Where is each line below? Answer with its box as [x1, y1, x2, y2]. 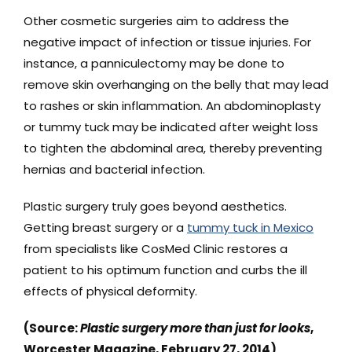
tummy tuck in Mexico [186, 218, 313, 236]
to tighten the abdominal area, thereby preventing [23, 139, 322, 156]
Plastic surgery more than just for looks [79, 319, 310, 336]
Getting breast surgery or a [23, 218, 187, 236]
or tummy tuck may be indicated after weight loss [23, 118, 318, 135]
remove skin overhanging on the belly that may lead [23, 75, 328, 93]
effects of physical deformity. [23, 282, 197, 299]
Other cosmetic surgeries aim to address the [23, 12, 289, 29]
